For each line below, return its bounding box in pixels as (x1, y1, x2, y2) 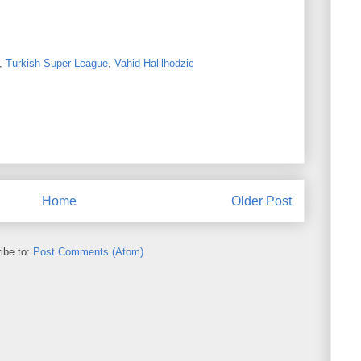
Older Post (231, 193, 292, 208)
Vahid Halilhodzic (114, 57, 194, 69)
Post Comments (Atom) (33, 246, 143, 259)
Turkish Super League (6, 57, 108, 69)
